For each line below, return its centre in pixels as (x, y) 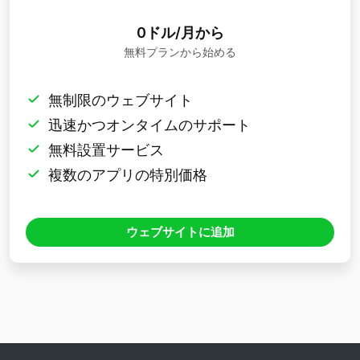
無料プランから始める (180, 52)
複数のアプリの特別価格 (128, 175)
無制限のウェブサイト (121, 100)
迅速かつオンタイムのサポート (149, 125)
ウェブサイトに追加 (180, 232)
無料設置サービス (106, 150)
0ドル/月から (180, 33)
